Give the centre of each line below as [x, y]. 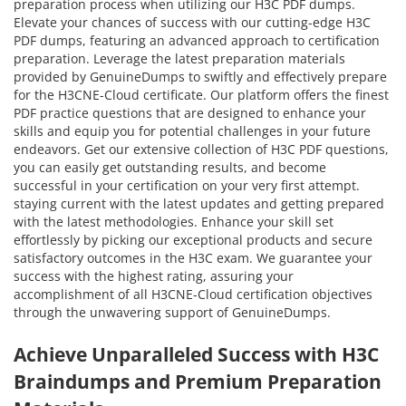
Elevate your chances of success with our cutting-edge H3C [192, 22]
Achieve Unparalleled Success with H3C [196, 354]
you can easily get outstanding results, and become [170, 167]
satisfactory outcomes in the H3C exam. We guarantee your [193, 257]
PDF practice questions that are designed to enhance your [190, 112]
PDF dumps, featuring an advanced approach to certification [197, 40]
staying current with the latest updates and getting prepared [199, 203]
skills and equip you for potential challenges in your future [192, 130]
